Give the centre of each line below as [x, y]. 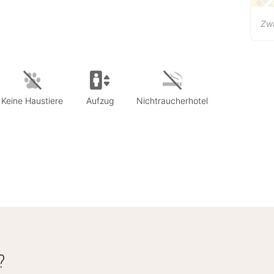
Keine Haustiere [32, 100]
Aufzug [100, 100]
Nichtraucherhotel [172, 100]
